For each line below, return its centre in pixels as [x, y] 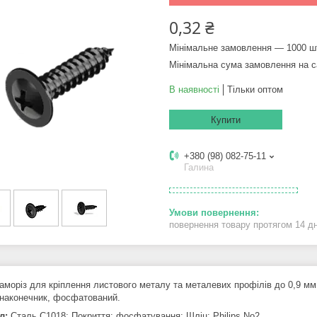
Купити [226, 120]
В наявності [194, 90]
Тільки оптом [255, 90]
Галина [199, 168]
